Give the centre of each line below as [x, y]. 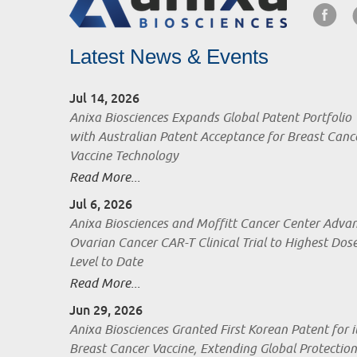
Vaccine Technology [124, 157]
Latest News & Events [169, 57]
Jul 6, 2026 [101, 205]
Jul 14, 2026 [104, 99]
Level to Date [106, 263]
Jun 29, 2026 [106, 311]
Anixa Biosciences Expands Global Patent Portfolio [210, 118]
